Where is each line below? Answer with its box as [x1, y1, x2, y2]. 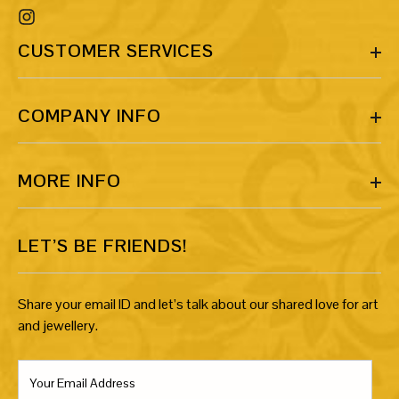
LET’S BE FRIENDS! [18, 233, 187, 257]
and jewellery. [18, 315, 98, 335]
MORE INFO [18, 168, 121, 192]
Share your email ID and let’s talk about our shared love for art [18, 294, 379, 313]
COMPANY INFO [18, 103, 161, 127]
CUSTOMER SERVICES [18, 38, 214, 62]
